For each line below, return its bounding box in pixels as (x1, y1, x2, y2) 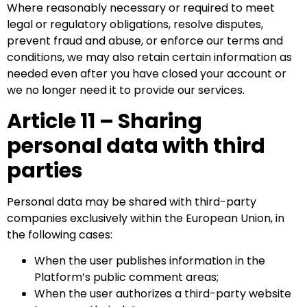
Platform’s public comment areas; (34, 269, 219, 286)
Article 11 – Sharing (7, 106, 202, 136)
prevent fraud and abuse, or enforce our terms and (7, 33, 283, 49)
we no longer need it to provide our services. (7, 82, 245, 99)
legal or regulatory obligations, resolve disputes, (7, 16, 263, 33)
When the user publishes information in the (34, 253, 265, 269)
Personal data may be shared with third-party (7, 193, 256, 210)
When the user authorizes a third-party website (34, 286, 291, 302)
